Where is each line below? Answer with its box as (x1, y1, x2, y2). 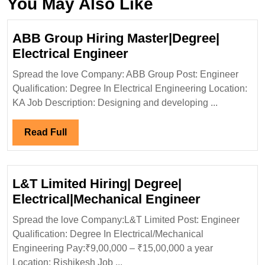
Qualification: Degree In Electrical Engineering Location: (12, 83, 247, 94)
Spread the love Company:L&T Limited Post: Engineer (12, 215, 240, 225)
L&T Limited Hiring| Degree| (12, 176, 182, 192)
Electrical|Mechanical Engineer (12, 192, 201, 207)
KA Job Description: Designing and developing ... (12, 98, 218, 108)
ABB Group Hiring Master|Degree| (12, 31, 219, 46)
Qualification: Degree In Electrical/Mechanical (12, 229, 203, 240)
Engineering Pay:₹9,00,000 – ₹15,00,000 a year (12, 243, 213, 254)
